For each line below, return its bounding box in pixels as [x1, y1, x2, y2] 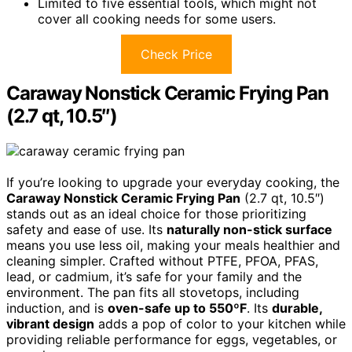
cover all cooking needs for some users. [38, 11, 276, 27]
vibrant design [6, 316, 94, 332]
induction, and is [6, 300, 108, 317]
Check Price [140, 46, 212, 63]
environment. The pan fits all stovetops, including [6, 284, 299, 301]
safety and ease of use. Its [6, 222, 167, 238]
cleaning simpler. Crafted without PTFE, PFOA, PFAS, [6, 253, 318, 269]
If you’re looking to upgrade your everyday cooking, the [6, 174, 339, 191]
